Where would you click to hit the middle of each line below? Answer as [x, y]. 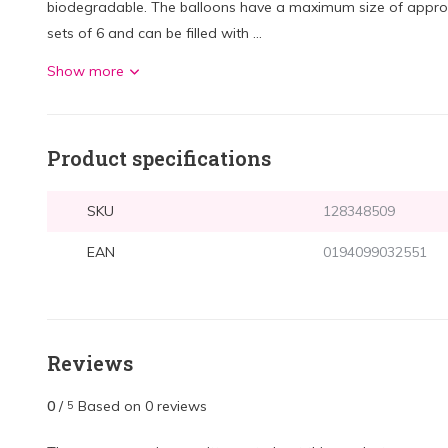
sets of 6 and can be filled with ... [154, 33]
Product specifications [159, 158]
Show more [85, 71]
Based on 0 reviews [142, 406]
